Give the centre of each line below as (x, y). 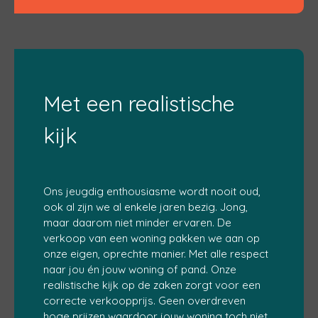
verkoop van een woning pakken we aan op (152, 238)
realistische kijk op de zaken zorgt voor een (152, 285)
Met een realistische (139, 104)
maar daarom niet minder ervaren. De (137, 223)
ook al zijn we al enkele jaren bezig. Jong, (146, 207)
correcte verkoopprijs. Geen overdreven (144, 301)
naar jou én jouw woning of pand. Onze (140, 269)
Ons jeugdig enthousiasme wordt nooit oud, (152, 191)
